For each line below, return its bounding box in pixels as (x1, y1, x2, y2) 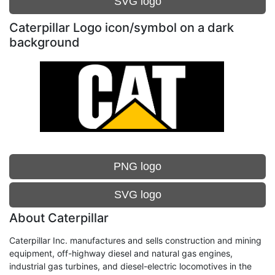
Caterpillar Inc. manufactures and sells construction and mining (9, 235, 261, 246)
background (9, 35, 80, 50)
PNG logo (114, 160, 161, 172)
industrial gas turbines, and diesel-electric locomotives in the (9, 261, 252, 271)
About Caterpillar (9, 211, 109, 225)
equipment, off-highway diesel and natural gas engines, (9, 248, 233, 258)
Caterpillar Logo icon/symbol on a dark (9, 20, 234, 35)
